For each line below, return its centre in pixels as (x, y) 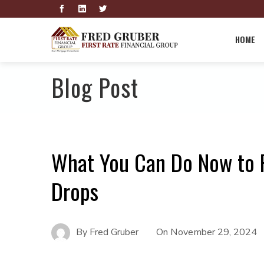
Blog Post (95, 87)
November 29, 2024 (214, 232)
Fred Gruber (114, 232)
